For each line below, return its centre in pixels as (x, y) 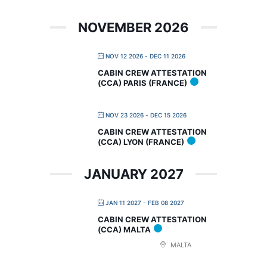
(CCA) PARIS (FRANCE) (142, 83)
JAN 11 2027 (123, 202)
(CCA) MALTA (124, 229)
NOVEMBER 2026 (133, 27)
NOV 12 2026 (124, 56)
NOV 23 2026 (125, 115)
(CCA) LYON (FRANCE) (141, 142)
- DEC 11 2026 (164, 56)
